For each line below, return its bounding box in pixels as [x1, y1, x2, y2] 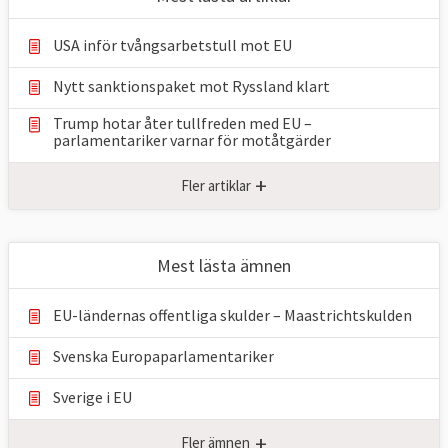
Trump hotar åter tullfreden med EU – [53, 113, 312, 134]
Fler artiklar [180, 175, 251, 195]
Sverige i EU [53, 387, 132, 408]
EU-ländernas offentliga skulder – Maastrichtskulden [53, 305, 412, 326]
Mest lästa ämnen [157, 254, 291, 278]
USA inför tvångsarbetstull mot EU [53, 35, 292, 56]
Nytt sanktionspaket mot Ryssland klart [53, 76, 330, 97]
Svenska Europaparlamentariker [53, 346, 274, 367]
